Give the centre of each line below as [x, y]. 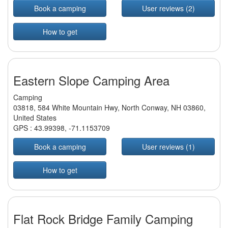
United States [35, 118]
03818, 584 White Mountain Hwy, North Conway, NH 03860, [109, 108]
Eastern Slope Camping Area [91, 80]
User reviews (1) [168, 147]
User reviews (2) [168, 8]
